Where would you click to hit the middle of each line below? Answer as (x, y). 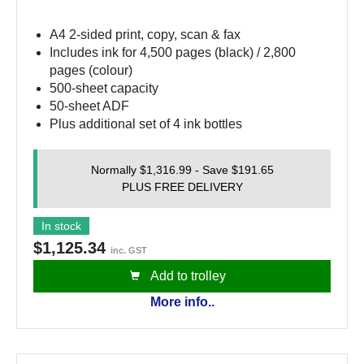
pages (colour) (91, 70)
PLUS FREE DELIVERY (182, 187)
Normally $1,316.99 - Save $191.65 (182, 170)
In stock (61, 226)
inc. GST (129, 250)
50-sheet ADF (89, 106)
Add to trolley (187, 276)
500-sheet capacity (104, 88)
